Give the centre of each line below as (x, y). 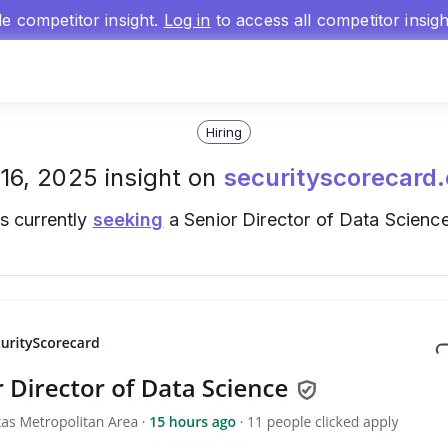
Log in (187, 20)
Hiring (224, 131)
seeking (128, 219)
